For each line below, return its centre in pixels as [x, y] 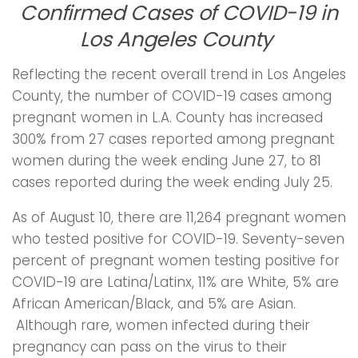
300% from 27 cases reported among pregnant [173, 139]
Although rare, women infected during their [161, 326]
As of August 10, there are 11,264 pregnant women [179, 218]
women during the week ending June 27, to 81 [167, 161]
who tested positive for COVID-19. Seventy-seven [178, 239]
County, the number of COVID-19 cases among [172, 96]
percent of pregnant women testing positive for [176, 261]
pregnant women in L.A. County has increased [167, 118]
